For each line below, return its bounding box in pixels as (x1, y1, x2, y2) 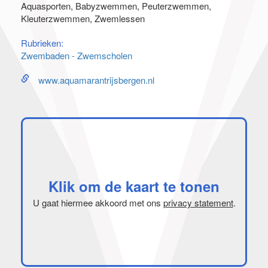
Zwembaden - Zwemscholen (21, 49, 132, 62)
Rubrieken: (21, 36, 63, 49)
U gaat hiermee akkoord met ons (32, 196, 163, 209)
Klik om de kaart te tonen (48, 175, 220, 196)
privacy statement (163, 196, 233, 209)
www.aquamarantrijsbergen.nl (38, 74, 154, 86)
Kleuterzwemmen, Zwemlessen (21, 12, 145, 25)
